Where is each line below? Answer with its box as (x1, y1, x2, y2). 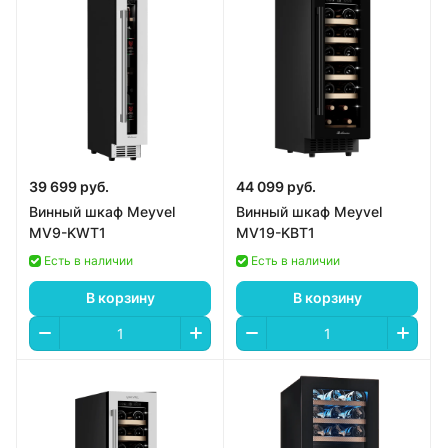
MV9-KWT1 (29, 223, 106, 241)
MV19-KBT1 (236, 223, 315, 241)
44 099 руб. (236, 177, 316, 195)
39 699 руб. (29, 177, 109, 195)
